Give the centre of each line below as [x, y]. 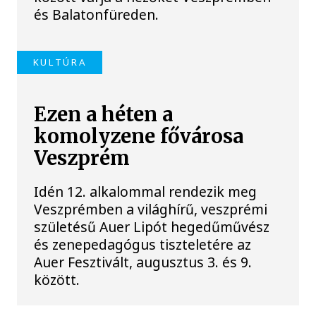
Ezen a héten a [104, 115]
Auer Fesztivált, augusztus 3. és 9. [143, 262]
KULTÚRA [60, 62]
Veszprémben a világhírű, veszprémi [151, 209]
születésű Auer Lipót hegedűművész [152, 226]
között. [57, 279]
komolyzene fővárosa [139, 137]
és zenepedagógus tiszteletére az [143, 244]
